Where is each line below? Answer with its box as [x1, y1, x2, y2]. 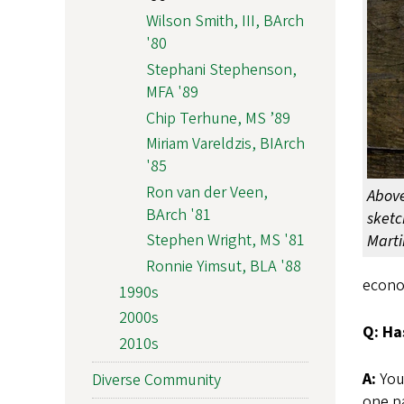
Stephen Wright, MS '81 [146, 229, 305, 252]
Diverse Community [92, 368, 221, 391]
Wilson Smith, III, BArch [146, 10, 304, 33]
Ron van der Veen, [146, 180, 268, 204]
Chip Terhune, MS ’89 [146, 106, 290, 130]
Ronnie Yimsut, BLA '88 [146, 255, 301, 279]
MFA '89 [146, 81, 198, 105]
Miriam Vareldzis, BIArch [146, 133, 305, 156]
